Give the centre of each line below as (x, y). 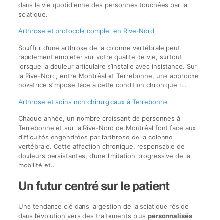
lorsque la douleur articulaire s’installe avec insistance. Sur (107, 66)
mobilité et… (37, 165)
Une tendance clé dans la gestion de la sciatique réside (103, 206)
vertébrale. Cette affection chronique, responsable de (101, 146)
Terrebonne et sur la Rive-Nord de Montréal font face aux (107, 127)
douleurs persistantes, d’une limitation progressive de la (104, 155)
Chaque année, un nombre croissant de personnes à (99, 118)
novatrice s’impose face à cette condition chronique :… (102, 85)
